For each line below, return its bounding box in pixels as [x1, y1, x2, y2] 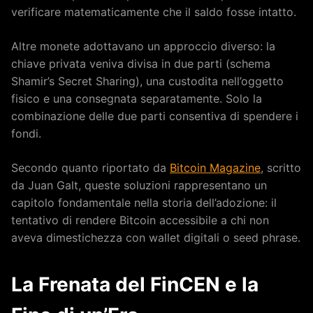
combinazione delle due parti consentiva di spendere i [11, 108, 298, 123]
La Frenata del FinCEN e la [11, 272, 259, 296]
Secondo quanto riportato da [11, 160, 170, 175]
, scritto [261, 160, 301, 175]
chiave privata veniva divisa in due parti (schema [11, 56, 270, 71]
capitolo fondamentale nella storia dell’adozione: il [11, 195, 277, 210]
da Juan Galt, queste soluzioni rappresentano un [11, 177, 267, 192]
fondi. [11, 126, 41, 140]
